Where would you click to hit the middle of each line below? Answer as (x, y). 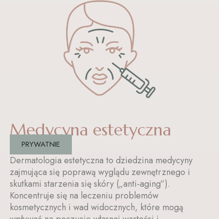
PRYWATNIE (41, 144)
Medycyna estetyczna (90, 130)
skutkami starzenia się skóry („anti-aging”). (90, 184)
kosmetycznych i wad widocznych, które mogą (97, 207)
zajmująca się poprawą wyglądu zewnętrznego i (100, 172)
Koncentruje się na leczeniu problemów (84, 196)
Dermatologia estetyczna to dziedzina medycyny (101, 160)
